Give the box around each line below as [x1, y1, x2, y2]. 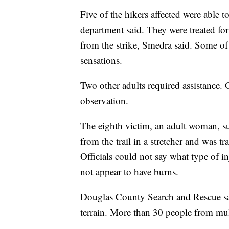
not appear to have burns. [80, 165, 178, 178]
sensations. [80, 54, 122, 67]
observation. [80, 94, 128, 107]
